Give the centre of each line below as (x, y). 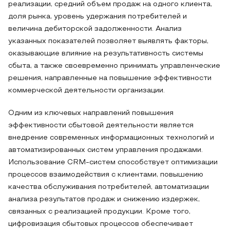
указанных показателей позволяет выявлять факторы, (108, 41)
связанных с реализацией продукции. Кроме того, (99, 212)
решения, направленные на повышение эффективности (110, 78)
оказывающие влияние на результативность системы (106, 54)
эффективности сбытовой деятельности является (101, 126)
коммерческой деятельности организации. (87, 91)
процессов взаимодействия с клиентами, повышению (106, 175)
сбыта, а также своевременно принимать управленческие (114, 66)
